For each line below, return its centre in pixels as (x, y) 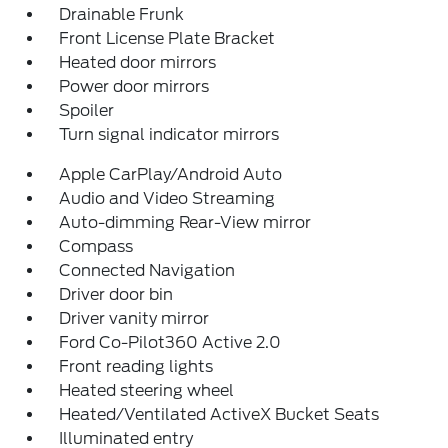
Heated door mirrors (138, 62)
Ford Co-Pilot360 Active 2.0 (170, 342)
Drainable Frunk (122, 14)
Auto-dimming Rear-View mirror (185, 222)
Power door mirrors (134, 86)
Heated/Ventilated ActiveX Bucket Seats (219, 414)
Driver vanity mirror (134, 318)
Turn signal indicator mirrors (169, 134)
